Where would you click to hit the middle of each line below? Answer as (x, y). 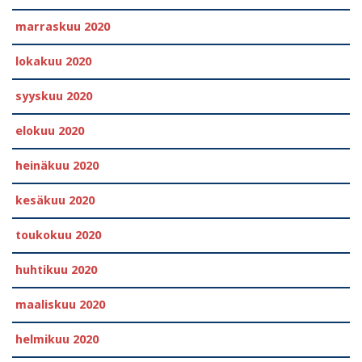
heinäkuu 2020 (57, 165)
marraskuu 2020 (63, 26)
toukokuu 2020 (58, 235)
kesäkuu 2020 (55, 200)
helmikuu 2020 (57, 339)
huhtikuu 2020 (56, 269)
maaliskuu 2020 (60, 304)
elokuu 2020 (50, 130)
